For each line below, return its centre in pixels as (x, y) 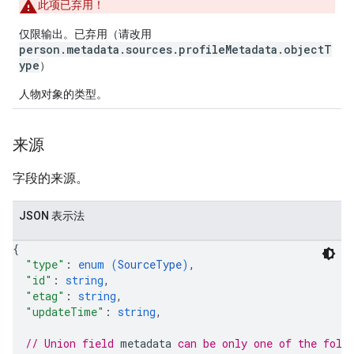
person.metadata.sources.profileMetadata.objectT (175, 49)
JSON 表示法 (52, 216)
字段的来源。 (51, 178)
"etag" (45, 296)
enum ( (98, 264)
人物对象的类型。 (63, 94)
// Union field (73, 343)
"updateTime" (65, 312)
